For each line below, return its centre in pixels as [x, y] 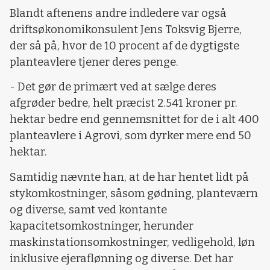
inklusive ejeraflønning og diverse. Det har [121, 258]
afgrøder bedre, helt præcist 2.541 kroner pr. [124, 103]
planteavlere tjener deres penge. [94, 62]
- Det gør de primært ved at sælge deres [113, 87]
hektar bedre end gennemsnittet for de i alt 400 [134, 120]
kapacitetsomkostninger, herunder [102, 226]
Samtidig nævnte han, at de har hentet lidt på [129, 177]
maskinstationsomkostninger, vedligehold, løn [132, 242]
